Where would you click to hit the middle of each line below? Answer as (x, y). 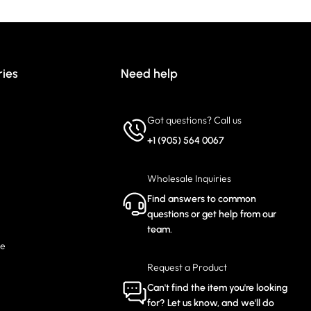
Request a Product (187, 267)
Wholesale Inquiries (189, 178)
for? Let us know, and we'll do (210, 303)
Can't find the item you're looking (217, 288)
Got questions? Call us (194, 120)
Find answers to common (201, 199)
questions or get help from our (211, 214)
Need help (149, 73)
